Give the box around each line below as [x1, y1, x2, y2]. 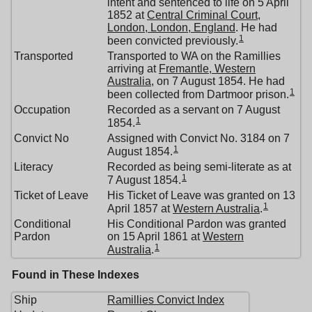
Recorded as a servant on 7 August [107, 104, 280, 116]
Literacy [14, 161, 53, 173]
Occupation [14, 104, 70, 116]
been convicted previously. [107, 35, 238, 47]
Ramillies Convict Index [107, 294, 224, 306]
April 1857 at [107, 203, 173, 215]
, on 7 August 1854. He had [151, 75, 285, 88]
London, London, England [107, 22, 235, 34]
